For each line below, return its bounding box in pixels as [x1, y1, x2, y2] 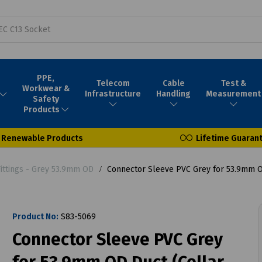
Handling [156, 88, 191, 99]
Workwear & [22, 83, 70, 94]
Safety [32, 94, 59, 104]
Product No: [12, 211, 58, 222]
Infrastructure [85, 88, 142, 99]
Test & [220, 78, 246, 88]
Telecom [96, 78, 130, 88]
